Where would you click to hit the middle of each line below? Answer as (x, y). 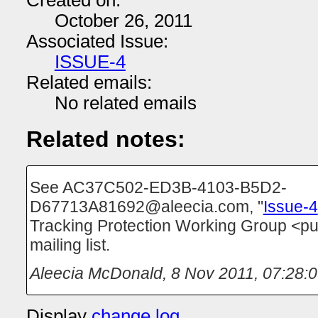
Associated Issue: (97, 41)
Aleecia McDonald (96, 273)
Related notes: (105, 139)
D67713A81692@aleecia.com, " (146, 206)
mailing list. (70, 245)
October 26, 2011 (123, 21)
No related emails (125, 103)
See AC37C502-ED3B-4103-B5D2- (158, 187)
